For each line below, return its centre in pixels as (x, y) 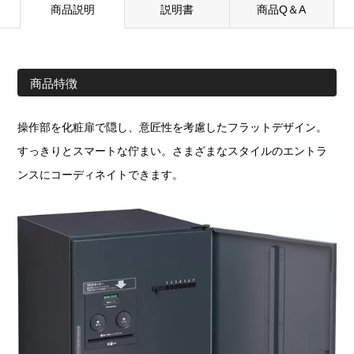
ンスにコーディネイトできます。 (101, 174)
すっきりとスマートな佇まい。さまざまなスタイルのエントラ (173, 151)
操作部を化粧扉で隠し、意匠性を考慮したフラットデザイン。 (173, 127)
